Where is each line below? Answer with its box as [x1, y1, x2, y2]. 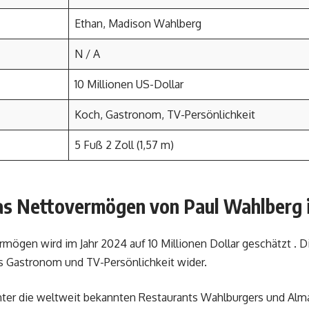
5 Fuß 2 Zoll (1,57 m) [74, 138, 174, 152]
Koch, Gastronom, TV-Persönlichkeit [74, 108, 255, 121]
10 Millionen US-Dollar [74, 77, 183, 91]
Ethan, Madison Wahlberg [74, 17, 201, 30]
